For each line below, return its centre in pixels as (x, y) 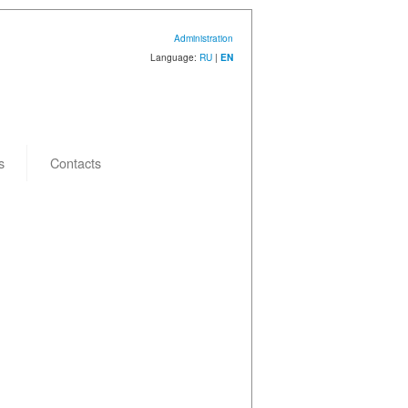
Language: (174, 57)
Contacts (75, 163)
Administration (203, 38)
